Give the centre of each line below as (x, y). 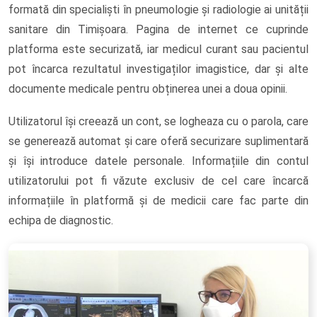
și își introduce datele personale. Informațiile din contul (158, 161)
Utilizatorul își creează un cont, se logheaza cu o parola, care (158, 121)
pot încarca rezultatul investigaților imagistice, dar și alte (158, 69)
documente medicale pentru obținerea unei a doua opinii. (148, 88)
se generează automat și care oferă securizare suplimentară (158, 141)
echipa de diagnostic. (61, 220)
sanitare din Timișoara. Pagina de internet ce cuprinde (158, 29)
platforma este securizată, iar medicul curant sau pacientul (158, 49)
